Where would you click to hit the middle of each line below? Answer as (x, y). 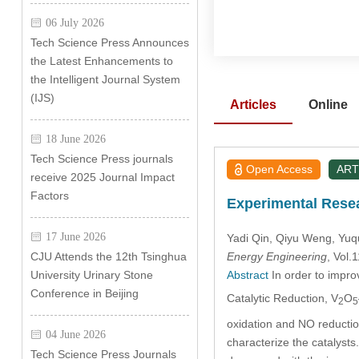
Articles (253, 105)
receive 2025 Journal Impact (102, 177)
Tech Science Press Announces (109, 42)
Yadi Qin (248, 238)
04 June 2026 (75, 334)
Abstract (247, 274)
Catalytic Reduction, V (282, 298)
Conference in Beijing (84, 293)
